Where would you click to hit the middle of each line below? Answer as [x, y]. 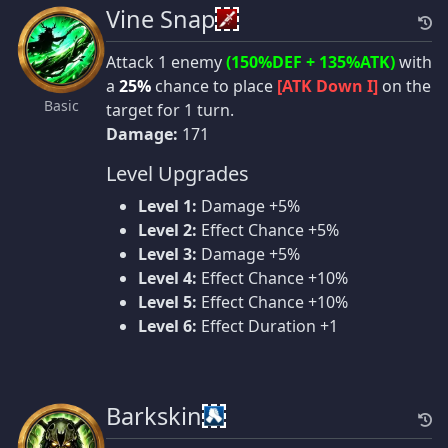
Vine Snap [160, 19]
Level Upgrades [177, 174]
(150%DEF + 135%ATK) [310, 62]
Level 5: [167, 302]
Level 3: [167, 254]
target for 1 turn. [170, 110]
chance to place [214, 86]
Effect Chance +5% [268, 230]
